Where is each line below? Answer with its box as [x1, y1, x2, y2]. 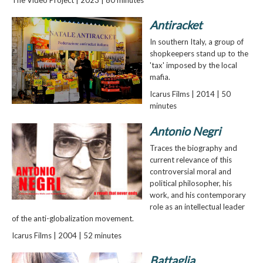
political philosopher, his [149, 178, 232, 188]
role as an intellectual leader [149, 201, 245, 211]
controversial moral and [149, 166, 231, 176]
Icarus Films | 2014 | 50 [149, 89, 231, 99]
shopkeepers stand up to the [149, 49, 248, 59]
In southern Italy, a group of [149, 37, 244, 47]
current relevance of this [149, 154, 232, 164]
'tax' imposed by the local [149, 60, 237, 70]
